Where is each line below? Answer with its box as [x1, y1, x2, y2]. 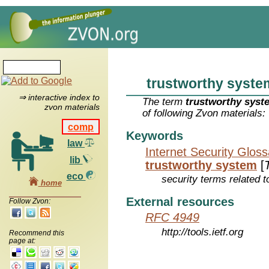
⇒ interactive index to [18, 92, 100, 103]
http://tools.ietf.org [162, 226, 244, 238]
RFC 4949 [145, 211, 199, 225]
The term [142, 96, 186, 108]
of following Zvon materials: [142, 107, 266, 119]
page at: [9, 236, 35, 245]
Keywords [126, 129, 183, 143]
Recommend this [9, 228, 64, 237]
